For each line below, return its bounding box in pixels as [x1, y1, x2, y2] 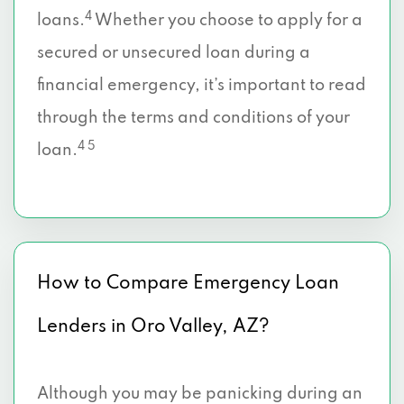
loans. [37, 13, 85, 29]
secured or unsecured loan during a [37, 45, 310, 61]
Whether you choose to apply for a [92, 13, 363, 29]
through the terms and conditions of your [37, 110, 350, 126]
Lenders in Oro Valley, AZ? [37, 318, 270, 336]
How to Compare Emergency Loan [37, 275, 339, 293]
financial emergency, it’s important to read [37, 78, 366, 94]
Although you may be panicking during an [37, 386, 363, 402]
